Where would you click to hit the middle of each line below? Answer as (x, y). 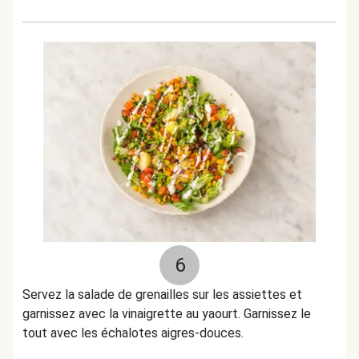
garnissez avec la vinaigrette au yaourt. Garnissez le (167, 314)
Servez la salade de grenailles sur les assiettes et (162, 294)
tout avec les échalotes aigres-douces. (133, 333)
